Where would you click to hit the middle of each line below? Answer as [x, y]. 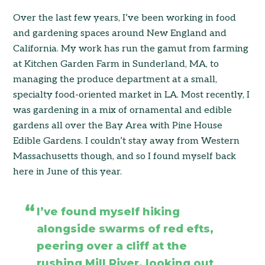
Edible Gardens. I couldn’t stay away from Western [127, 141]
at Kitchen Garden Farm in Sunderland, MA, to [116, 64]
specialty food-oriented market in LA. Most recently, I [132, 95]
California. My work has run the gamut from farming [131, 49]
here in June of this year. [68, 172]
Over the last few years [66, 18]
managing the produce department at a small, [115, 80]
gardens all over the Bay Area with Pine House [118, 126]
